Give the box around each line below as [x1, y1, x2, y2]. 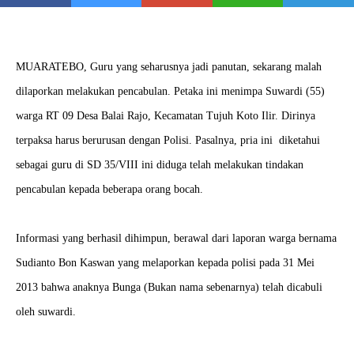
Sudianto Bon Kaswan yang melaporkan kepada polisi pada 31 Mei [16, 257, 314, 269]
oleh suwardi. [16, 306, 76, 318]
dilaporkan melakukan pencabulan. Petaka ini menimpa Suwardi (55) [16, 85, 325, 97]
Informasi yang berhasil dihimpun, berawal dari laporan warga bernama [16, 232, 337, 244]
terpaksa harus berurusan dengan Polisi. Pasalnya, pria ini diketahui [16, 134, 320, 146]
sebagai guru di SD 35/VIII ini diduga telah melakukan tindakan [16, 159, 303, 171]
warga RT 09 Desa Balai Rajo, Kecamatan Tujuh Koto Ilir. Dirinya [16, 110, 315, 122]
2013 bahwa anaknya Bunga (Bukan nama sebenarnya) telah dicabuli [16, 281, 322, 293]
